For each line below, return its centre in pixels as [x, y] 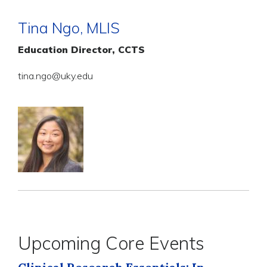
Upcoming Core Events [111, 243]
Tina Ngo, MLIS [69, 27]
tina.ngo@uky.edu [55, 75]
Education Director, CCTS [81, 49]
